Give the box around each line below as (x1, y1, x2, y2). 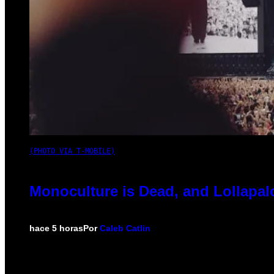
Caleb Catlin (100, 223, 150, 233)
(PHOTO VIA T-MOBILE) (29, 146, 115, 155)
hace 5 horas (29, 223, 83, 233)
